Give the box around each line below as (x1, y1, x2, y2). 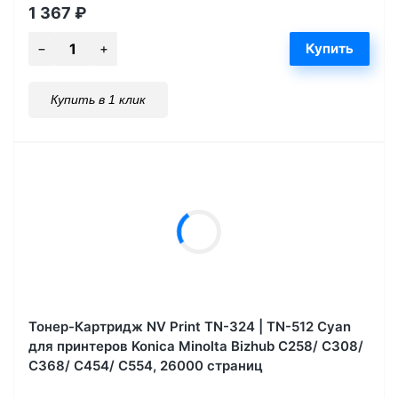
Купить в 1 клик (51, 92, 146, 107)
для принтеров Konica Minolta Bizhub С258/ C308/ (28, 338, 363, 355)
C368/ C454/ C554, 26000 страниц (28, 357, 263, 375)
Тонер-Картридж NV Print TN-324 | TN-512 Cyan (28, 318, 351, 336)
